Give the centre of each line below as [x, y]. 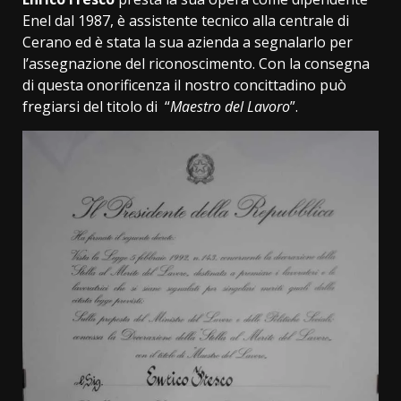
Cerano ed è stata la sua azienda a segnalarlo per [188, 42]
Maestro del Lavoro [230, 106]
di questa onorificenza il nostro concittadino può [184, 85]
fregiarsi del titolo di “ [96, 106]
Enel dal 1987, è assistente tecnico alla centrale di [186, 20]
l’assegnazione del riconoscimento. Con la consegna [196, 63]
